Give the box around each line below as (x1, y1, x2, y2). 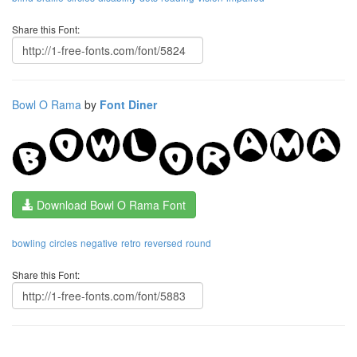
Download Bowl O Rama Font (33, 197, 186, 214)
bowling (12, 236, 46, 250)
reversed (144, 236, 182, 250)
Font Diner (100, 96, 157, 113)
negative (80, 236, 118, 250)
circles (49, 236, 77, 250)
